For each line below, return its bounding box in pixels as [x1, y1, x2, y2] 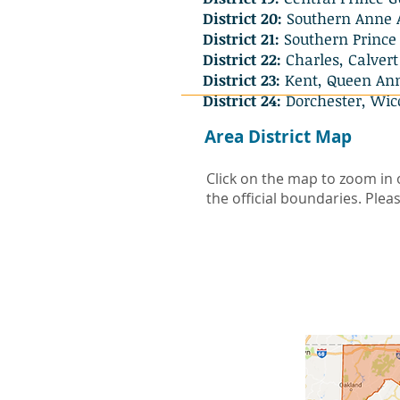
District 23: [203, 70, 280, 90]
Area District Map [204, 125, 352, 148]
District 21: [203, 29, 279, 49]
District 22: [203, 49, 281, 70]
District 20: [203, 8, 282, 29]
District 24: [203, 90, 281, 111]
